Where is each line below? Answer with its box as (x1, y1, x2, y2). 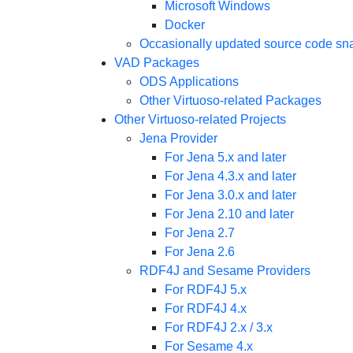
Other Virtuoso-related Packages (139, 94, 321, 107)
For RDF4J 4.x (164, 302, 247, 315)
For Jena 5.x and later (164, 150, 286, 164)
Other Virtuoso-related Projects (113, 113, 286, 126)
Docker (164, 18, 205, 32)
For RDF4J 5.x (164, 283, 247, 296)
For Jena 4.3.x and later (164, 169, 296, 183)
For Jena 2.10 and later (164, 207, 294, 221)
